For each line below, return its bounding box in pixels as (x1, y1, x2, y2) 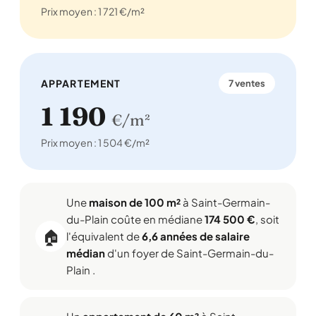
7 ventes (229, 78, 265, 89)
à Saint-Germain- (181, 195, 270, 209)
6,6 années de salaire (142, 229, 250, 243)
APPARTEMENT (41, 77, 121, 90)
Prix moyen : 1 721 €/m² (41, 5, 145, 18)
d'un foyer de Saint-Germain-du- (105, 246, 274, 260)
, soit (255, 212, 279, 226)
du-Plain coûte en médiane (66, 212, 205, 226)
